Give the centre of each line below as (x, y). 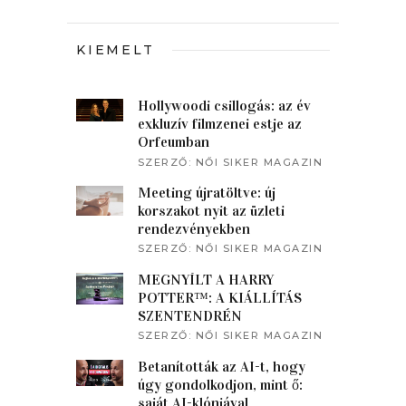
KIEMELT (116, 50)
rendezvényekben (193, 229)
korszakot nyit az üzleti (211, 211)
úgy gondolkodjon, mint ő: (220, 384)
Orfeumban (173, 142)
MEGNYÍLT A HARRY (205, 279)
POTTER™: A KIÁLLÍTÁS (219, 297)
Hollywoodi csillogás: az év (224, 106)
